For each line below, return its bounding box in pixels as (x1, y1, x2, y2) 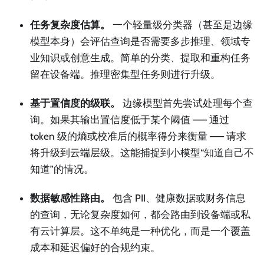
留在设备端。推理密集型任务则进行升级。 (30, 68, 220, 80)
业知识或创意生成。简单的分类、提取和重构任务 (30, 51, 250, 64)
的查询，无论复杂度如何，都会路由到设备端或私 (30, 209, 250, 221)
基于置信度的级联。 (30, 97, 120, 109)
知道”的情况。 (30, 163, 94, 175)
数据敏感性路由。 (30, 192, 110, 204)
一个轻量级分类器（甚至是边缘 (110, 18, 253, 31)
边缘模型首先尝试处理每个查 (120, 97, 253, 109)
